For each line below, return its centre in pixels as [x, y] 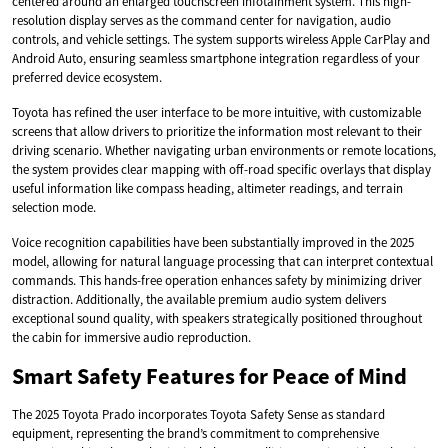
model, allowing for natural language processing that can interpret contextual [222, 261]
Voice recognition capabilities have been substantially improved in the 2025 [213, 242]
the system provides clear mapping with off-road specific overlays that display [221, 169]
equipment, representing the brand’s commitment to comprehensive [195, 433]
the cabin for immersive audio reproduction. [131, 337]
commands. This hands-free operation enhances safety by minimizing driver [217, 280]
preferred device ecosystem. [87, 77]
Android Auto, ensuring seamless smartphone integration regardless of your [216, 58]
